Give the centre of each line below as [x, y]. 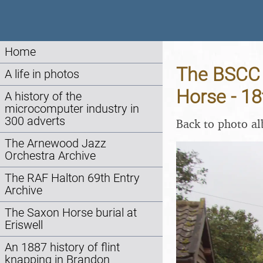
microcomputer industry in [72, 109]
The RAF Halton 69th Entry [72, 178]
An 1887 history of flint [62, 247]
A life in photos [42, 74]
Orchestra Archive [50, 156]
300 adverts [35, 121]
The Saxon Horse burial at [71, 213]
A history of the [43, 97]
